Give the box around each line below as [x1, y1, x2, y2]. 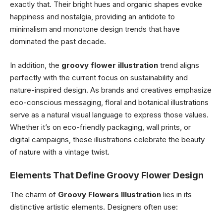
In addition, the [10, 60, 61, 70]
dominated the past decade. [10, 37, 106, 47]
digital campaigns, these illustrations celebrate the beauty [10, 134, 205, 144]
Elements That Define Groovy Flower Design [10, 170, 204, 181]
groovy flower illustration [61, 60, 158, 70]
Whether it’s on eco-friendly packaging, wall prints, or [10, 122, 191, 132]
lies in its [161, 189, 192, 199]
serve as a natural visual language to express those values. [10, 110, 209, 119]
